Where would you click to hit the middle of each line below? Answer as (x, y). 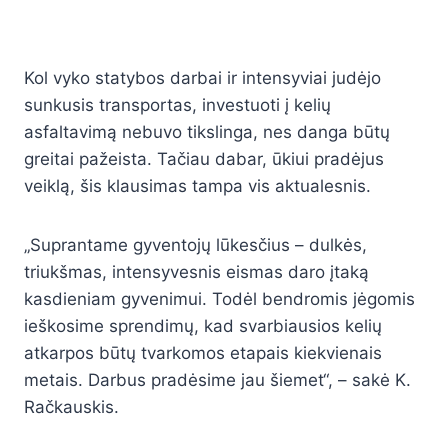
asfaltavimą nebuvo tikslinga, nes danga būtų (207, 132)
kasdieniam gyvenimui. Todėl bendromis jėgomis (219, 299)
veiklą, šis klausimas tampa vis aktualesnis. (197, 186)
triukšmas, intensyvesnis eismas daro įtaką (196, 272)
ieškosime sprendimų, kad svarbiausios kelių (203, 326)
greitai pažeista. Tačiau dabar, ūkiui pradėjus (204, 159)
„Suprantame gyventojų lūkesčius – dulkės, (195, 245)
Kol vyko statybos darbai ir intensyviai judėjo (202, 78)
